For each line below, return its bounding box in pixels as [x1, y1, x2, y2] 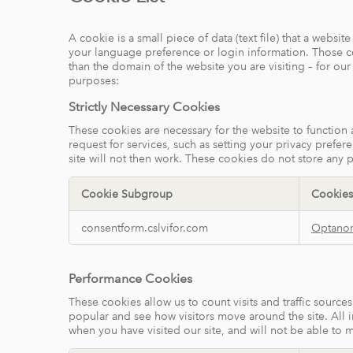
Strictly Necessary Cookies [69, 99, 220, 115]
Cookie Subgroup [81, 187, 173, 202]
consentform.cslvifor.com [81, 221, 208, 236]
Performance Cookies [69, 271, 192, 287]
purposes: [69, 72, 119, 87]
